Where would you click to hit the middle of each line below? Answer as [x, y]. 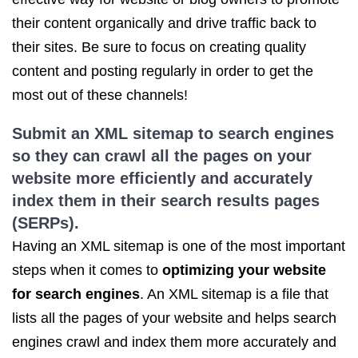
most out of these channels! [100, 95]
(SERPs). [46, 223]
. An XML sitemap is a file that [234, 294]
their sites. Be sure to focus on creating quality [159, 47]
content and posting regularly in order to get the [163, 71]
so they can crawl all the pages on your [162, 156]
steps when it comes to [87, 270]
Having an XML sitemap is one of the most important [179, 246]
